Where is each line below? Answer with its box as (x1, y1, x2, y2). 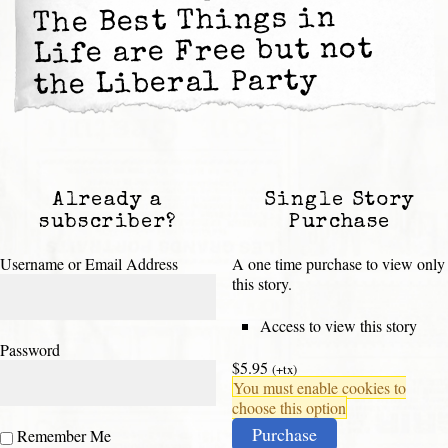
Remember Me (13, 424, 111, 446)
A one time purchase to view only (232, 252, 445, 274)
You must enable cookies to (233, 376, 406, 398)
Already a (53, 190, 163, 211)
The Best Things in (33, 6, 337, 41)
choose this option (232, 396, 346, 418)
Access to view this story (260, 314, 417, 336)
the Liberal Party (34, 68, 319, 103)
